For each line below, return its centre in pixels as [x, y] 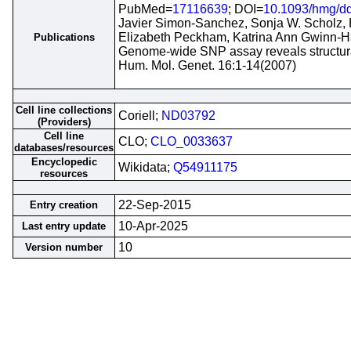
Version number [64, 247]
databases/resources [64, 148]
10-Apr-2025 [153, 226]
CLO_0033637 [192, 141]
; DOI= [246, 9]
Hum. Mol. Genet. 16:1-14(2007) [207, 65]
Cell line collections [64, 110]
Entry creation [64, 205]
